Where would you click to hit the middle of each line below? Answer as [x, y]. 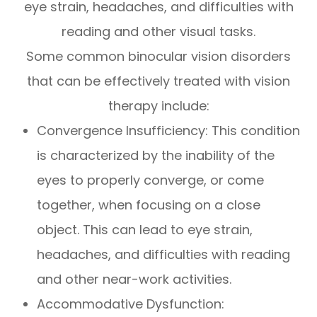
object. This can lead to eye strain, [145, 230]
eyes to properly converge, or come [151, 180]
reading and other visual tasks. [158, 32]
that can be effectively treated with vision [158, 81]
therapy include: [158, 106]
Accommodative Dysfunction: [131, 304]
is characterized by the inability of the [156, 156]
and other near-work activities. [134, 279]
